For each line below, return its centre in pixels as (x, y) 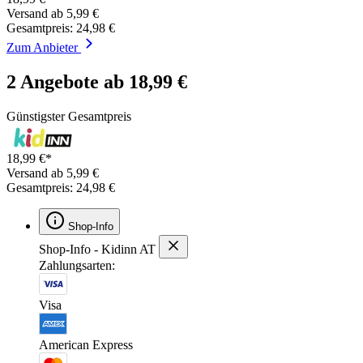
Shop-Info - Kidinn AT (97, 249)
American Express (86, 344)
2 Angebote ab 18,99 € (97, 81)
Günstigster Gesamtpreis (69, 116)
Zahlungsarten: (77, 265)
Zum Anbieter (44, 47)
